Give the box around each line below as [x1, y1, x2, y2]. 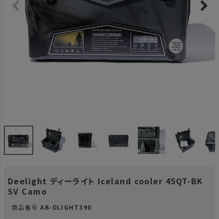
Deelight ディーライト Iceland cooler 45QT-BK [8, 175, 203, 187]
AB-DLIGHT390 [40, 203, 92, 211]
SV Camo [8, 185, 47, 197]
